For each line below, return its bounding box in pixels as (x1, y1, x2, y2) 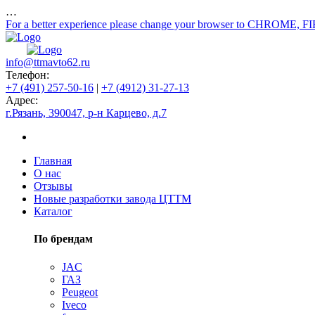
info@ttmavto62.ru (6, 56, 90, 68)
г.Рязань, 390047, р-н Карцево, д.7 (6, 107, 167, 119)
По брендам (34, 233, 93, 245)
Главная (34, 155, 72, 167)
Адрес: (6, 94, 38, 106)
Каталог (34, 205, 72, 217)
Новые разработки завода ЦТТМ (34, 193, 191, 205)
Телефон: (6, 69, 49, 81)
